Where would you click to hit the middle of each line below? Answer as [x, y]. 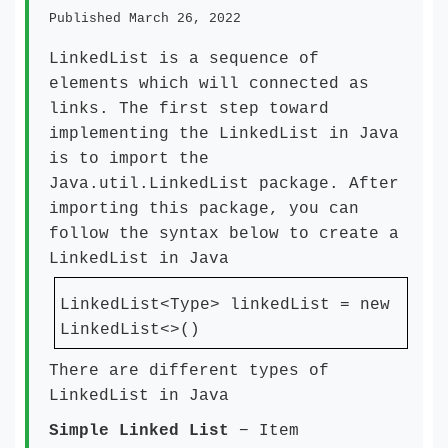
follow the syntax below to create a [224, 234]
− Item [264, 431]
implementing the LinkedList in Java [224, 134]
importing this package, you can [204, 209]
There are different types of [189, 371]
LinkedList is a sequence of [184, 59]
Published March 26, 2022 [145, 18]
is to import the [129, 159]
